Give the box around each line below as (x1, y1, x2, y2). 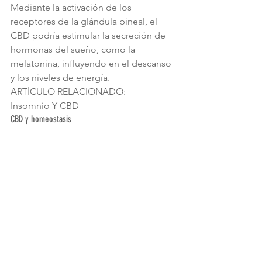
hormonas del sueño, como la (11, 43, 137, 55)
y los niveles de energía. (11, 71, 110, 83)
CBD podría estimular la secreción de (11, 29, 168, 41)
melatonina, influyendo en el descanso (11, 57, 174, 69)
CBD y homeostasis (11, 113, 71, 125)
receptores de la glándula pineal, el (11, 15, 160, 27)
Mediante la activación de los (11, 1, 134, 13)
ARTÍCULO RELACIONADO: (11, 85, 126, 97)
